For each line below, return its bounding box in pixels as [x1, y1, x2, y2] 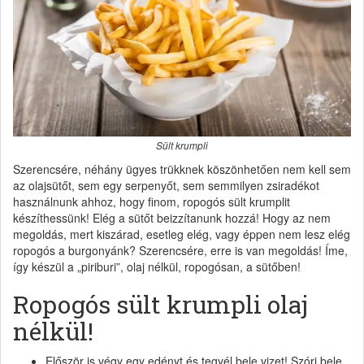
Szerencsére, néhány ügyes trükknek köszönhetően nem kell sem [13, 160, 351, 177]
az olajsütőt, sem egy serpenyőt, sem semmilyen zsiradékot [13, 176, 319, 193]
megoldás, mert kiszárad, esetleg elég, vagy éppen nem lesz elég [13, 225, 350, 242]
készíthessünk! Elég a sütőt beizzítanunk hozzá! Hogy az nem [13, 209, 331, 226]
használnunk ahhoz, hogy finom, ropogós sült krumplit [13, 193, 290, 210]
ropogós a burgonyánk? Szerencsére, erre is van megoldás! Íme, [13, 241, 348, 258]
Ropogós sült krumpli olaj [13, 288, 308, 320]
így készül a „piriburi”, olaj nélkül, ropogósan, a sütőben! [13, 258, 301, 275]
